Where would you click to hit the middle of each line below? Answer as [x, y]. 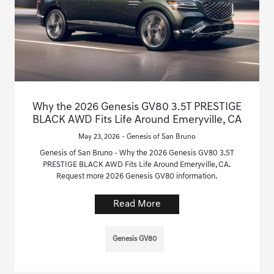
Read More [137, 204]
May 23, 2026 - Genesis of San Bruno [137, 137]
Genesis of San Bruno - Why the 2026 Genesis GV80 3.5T [137, 153]
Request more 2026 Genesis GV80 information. [137, 176]
